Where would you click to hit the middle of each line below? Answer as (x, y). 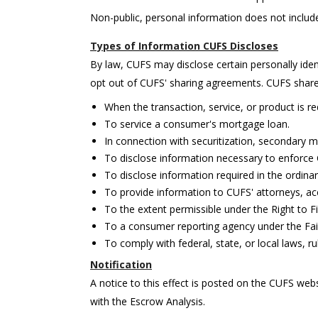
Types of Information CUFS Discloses (184, 46)
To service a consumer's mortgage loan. (197, 124)
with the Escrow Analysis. (148, 301)
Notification (121, 264)
